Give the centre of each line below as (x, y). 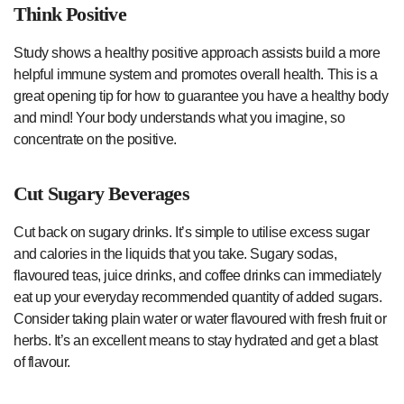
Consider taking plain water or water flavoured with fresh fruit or (200, 319)
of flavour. (42, 363)
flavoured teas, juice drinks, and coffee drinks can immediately (197, 276)
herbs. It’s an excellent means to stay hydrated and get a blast (196, 341)
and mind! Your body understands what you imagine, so (179, 118)
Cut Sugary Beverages (101, 194)
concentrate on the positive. (95, 140)
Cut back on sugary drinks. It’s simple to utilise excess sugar (192, 233)
